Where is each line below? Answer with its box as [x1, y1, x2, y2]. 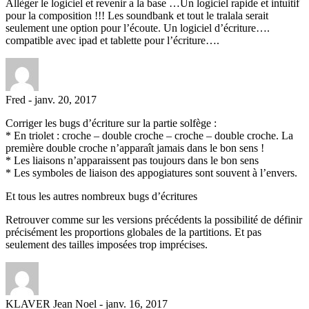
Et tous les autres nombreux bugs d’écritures [6, 190, 197, 202]
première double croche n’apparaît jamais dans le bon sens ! [6, 141, 264, 154]
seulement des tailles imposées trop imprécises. [6, 238, 208, 250]
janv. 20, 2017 [34, 93, 97, 106]
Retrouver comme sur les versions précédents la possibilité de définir [6, 213, 302, 226]
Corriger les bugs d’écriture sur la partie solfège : [6, 117, 217, 129]
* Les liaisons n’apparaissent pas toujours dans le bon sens [6, 154, 259, 166]
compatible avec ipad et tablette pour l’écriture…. [6, 34, 219, 46]
